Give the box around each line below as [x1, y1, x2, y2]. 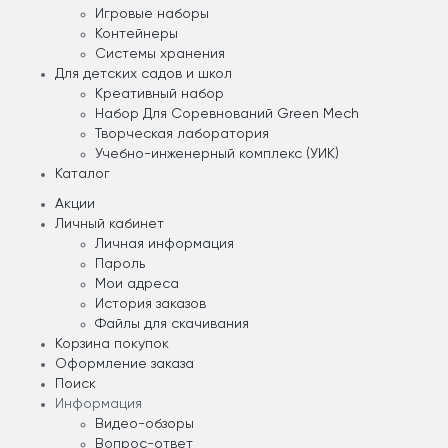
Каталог [55, 167, 110, 182]
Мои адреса [95, 277, 179, 292]
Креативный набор [95, 87, 224, 102]
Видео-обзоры [95, 417, 194, 432]
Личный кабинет [55, 217, 164, 232]
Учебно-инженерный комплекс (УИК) [95, 147, 339, 162]
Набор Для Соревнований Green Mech [95, 107, 359, 122]
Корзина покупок [55, 337, 169, 352]
